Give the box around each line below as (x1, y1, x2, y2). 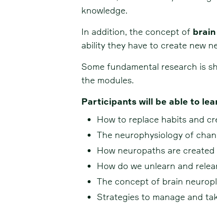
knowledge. (81, 5, 127, 16)
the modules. (81, 75, 134, 86)
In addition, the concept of (81, 26, 193, 37)
